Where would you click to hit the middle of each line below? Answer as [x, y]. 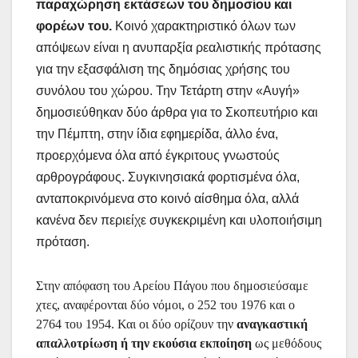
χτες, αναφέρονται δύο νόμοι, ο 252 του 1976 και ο [165, 305]
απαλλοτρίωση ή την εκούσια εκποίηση [145, 343]
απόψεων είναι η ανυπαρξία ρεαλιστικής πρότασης [179, 48]
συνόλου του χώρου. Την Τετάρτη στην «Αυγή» [168, 91]
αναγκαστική [272, 324]
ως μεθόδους [288, 343]
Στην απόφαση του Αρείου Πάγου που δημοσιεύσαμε [172, 286]
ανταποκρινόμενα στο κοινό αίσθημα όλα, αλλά [167, 199]
